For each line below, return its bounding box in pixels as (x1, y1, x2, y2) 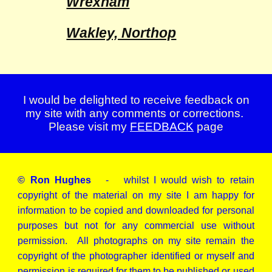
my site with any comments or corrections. (25, 107, 246, 120)
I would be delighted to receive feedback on (22, 93, 250, 106)
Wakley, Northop (66, 25, 177, 41)
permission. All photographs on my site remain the (18, 236, 254, 246)
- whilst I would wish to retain (90, 175, 254, 185)
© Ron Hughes (18, 175, 91, 185)
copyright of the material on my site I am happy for (18, 190, 254, 200)
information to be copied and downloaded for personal (18, 205, 254, 216)
